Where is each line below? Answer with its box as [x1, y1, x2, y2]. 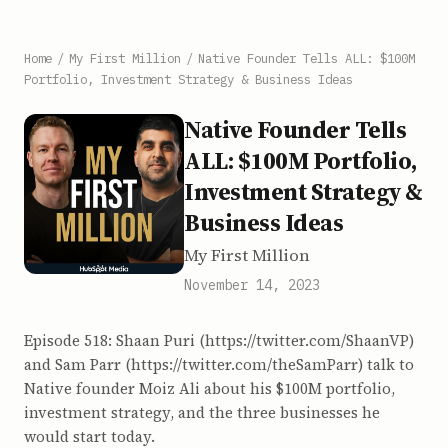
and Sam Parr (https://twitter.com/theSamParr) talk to [24, 354, 414, 375]
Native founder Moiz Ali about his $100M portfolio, [24, 378, 395, 399]
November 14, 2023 [184, 276, 320, 294]
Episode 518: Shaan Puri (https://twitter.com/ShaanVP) [24, 330, 414, 351]
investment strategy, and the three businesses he [24, 402, 380, 423]
